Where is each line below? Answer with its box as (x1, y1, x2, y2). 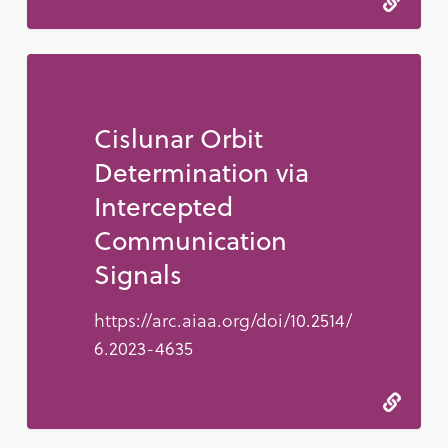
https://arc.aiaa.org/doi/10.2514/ (93, 306, 352, 334)
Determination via (93, 152, 309, 192)
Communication (93, 220, 287, 260)
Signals (93, 254, 182, 294)
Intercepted (93, 186, 233, 226)
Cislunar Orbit (93, 118, 263, 158)
